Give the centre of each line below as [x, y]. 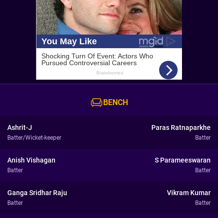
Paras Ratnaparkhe [181, 127]
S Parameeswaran [183, 160]
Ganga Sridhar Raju [37, 193]
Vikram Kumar [189, 193]
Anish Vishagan [31, 160]
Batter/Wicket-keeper [34, 138]
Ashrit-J [20, 127]
